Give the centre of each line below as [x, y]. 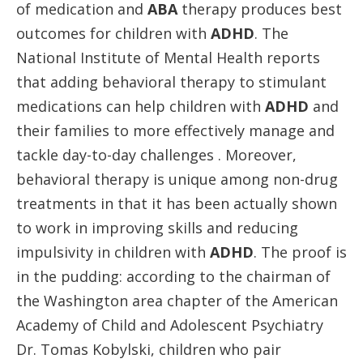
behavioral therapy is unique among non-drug [177, 179]
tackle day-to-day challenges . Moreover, [156, 155]
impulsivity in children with [111, 252]
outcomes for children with [113, 33]
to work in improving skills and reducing [157, 228]
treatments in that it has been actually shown [177, 203]
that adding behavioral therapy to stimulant [171, 82]
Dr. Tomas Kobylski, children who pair [149, 349]
